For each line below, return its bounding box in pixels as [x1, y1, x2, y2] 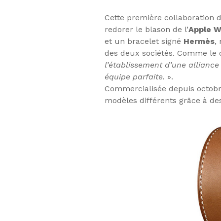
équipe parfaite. [105, 72, 165, 82]
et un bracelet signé [105, 37, 184, 46]
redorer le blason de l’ [105, 25, 188, 35]
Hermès [184, 37, 215, 46]
